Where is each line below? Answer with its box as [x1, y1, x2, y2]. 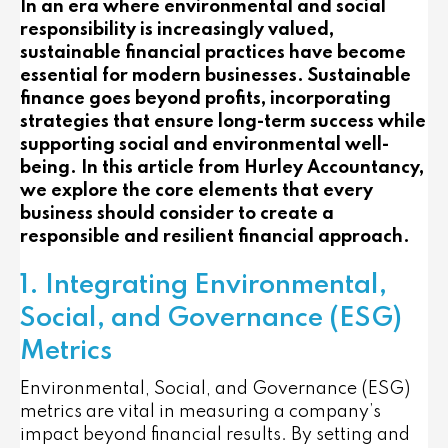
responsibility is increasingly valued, [20, 21, 334, 39]
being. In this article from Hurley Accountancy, [20, 159, 424, 177]
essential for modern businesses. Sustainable [20, 67, 411, 85]
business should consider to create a [20, 205, 334, 223]
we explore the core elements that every [20, 182, 373, 200]
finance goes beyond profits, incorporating [20, 90, 391, 108]
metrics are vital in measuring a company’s [20, 403, 381, 421]
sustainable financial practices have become [20, 44, 406, 62]
